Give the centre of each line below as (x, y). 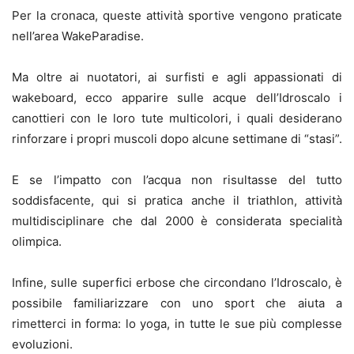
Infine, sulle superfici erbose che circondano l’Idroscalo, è (177, 282)
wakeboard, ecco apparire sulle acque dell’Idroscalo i (177, 97)
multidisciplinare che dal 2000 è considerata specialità (177, 220)
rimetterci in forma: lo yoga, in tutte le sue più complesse (177, 323)
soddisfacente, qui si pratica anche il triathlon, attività (177, 200)
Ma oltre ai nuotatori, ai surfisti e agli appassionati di (177, 77)
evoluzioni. (42, 344)
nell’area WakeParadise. (78, 36)
